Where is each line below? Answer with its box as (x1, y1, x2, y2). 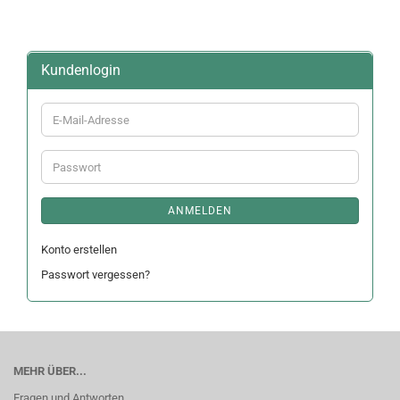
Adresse (52, 144, 94, 157)
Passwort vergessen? (41, 268, 150, 281)
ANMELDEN (168, 204, 232, 217)
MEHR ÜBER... (13, 364, 87, 378)
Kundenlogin (41, 62, 121, 79)
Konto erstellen (41, 243, 117, 256)
